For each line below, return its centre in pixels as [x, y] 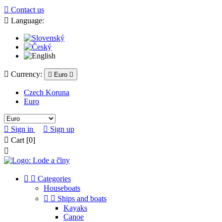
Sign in [22, 129]
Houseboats [62, 188]
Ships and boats [82, 198]
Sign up [62, 129]
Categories [54, 179]
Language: [27, 21]
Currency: [26, 74]
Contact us [27, 10]
